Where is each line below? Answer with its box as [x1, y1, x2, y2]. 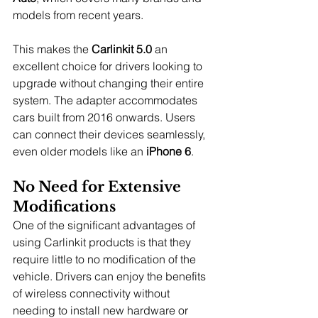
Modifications [13, 197, 116, 215]
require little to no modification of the [13, 251, 199, 266]
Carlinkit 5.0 [92, 41, 152, 56]
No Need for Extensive [13, 177, 185, 195]
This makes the [13, 41, 92, 56]
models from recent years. [13, 7, 143, 22]
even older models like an [13, 143, 146, 158]
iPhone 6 [146, 143, 191, 158]
